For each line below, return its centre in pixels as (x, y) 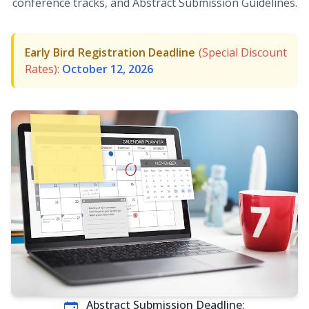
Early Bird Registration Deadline (110, 52)
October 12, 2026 (108, 69)
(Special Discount (243, 52)
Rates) (41, 69)
